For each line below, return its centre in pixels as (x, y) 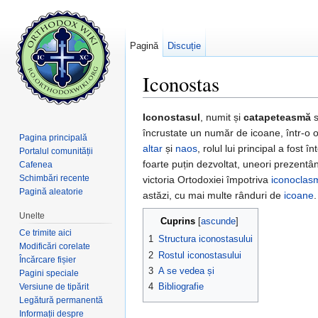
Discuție (185, 46)
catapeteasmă (277, 117)
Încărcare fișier (48, 259)
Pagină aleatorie (51, 191)
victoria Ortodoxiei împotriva (207, 180)
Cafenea (36, 164)
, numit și (222, 117)
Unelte (32, 215)
